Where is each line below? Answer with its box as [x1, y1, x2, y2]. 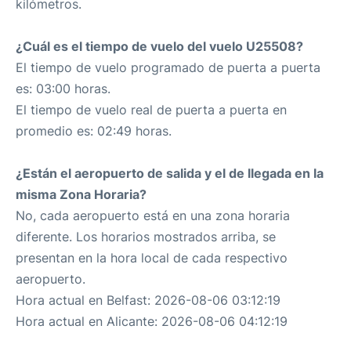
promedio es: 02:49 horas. [16, 123, 172, 139]
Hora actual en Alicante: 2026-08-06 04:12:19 [16, 313, 288, 329]
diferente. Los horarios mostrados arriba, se [16, 229, 276, 244]
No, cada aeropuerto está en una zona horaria [16, 208, 290, 223]
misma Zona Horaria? [16, 186, 147, 202]
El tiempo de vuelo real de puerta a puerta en [16, 102, 287, 118]
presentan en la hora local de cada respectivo [16, 250, 288, 266]
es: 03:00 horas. [16, 81, 110, 96]
